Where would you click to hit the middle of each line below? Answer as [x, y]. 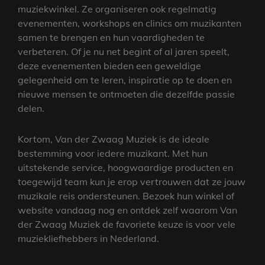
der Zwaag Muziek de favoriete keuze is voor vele [127, 224]
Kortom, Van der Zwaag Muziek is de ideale [114, 139]
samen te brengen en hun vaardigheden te [111, 37]
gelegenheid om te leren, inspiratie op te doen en [125, 80]
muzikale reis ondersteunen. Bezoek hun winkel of [126, 196]
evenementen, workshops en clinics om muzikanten [130, 23]
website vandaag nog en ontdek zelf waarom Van [127, 210]
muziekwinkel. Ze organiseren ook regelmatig [117, 9]
